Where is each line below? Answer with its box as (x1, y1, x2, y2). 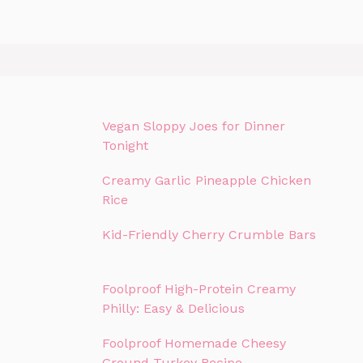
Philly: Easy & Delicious (102, 300, 245, 316)
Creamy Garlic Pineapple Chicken (102, 172, 311, 188)
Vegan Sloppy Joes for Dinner (102, 117, 285, 134)
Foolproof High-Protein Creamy (102, 280, 296, 297)
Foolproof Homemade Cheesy (102, 335, 286, 351)
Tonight (102, 137, 148, 153)
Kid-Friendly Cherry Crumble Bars (102, 226, 316, 242)
